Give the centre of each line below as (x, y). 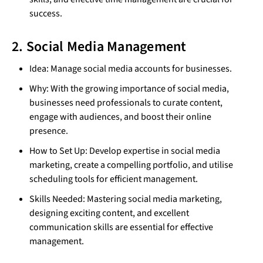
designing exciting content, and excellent (109, 213)
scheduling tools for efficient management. (114, 179)
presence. (49, 131)
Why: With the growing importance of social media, (129, 88)
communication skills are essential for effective (121, 227)
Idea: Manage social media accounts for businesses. (131, 68)
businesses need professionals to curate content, (126, 102)
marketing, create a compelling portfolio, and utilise (131, 165)
